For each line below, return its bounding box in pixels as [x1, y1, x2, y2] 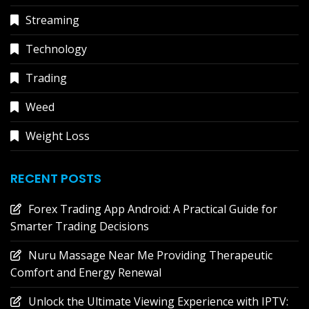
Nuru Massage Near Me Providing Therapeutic [28, 247, 272, 263]
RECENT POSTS [10, 169, 101, 187]
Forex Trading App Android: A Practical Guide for [28, 201, 277, 217]
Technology [26, 41, 87, 57]
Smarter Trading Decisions [10, 218, 149, 234]
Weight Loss [26, 128, 90, 143]
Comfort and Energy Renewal [10, 264, 161, 280]
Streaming [26, 12, 79, 28]
